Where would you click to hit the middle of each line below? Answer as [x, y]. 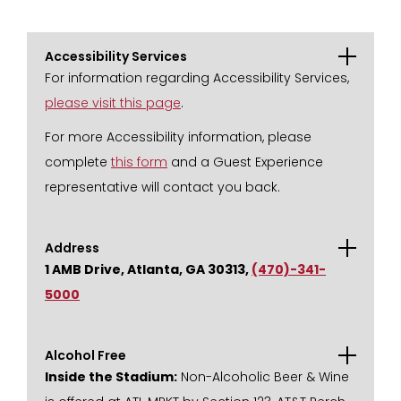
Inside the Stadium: [111, 377]
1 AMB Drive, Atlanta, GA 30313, [148, 269]
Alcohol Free [85, 355]
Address [72, 248]
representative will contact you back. [162, 187]
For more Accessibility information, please [178, 137]
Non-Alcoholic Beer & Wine [263, 377]
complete [78, 162]
